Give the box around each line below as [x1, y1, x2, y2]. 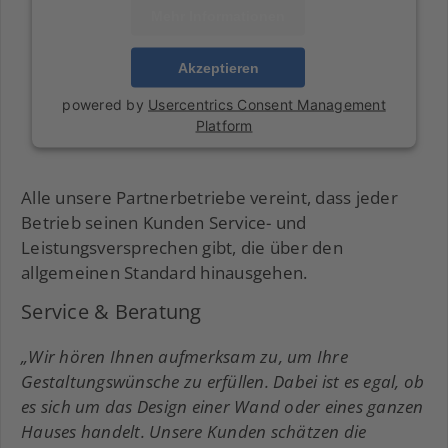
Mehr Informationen [151, 7, 285, 24]
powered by [62, 95, 148, 113]
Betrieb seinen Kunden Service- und [21, 211, 307, 235]
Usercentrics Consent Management [148, 95, 386, 113]
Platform [195, 116, 253, 134]
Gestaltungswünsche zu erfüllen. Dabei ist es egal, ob [21, 370, 425, 394]
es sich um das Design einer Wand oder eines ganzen [21, 395, 424, 419]
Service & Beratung [21, 298, 202, 326]
